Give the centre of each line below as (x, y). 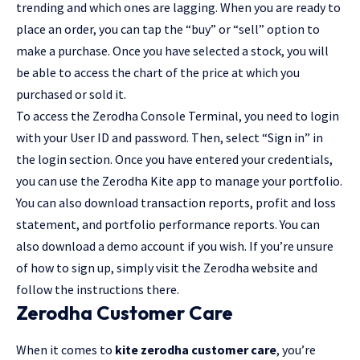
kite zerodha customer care (196, 349)
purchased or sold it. (71, 94)
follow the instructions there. (98, 290)
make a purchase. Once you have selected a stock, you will (172, 51)
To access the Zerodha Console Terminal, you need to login (178, 116)
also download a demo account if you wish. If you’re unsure (175, 246)
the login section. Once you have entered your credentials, (174, 160)
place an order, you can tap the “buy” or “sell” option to (168, 29)
